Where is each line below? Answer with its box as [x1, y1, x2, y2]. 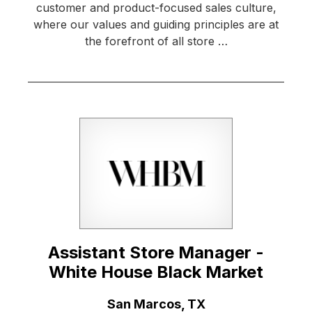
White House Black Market [49, 262, 263, 283]
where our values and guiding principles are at [33, 17, 279, 32]
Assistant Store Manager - [48, 242, 264, 263]
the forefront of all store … [84, 34, 228, 49]
